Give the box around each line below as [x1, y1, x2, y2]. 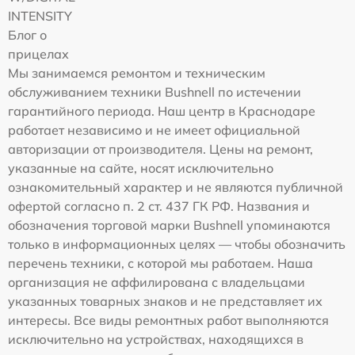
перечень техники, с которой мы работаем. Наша [8, 254, 313, 271]
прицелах [8, 45, 69, 62]
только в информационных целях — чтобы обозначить [8, 235, 345, 252]
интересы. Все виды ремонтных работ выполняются [8, 311, 329, 328]
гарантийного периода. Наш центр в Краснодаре [8, 102, 315, 119]
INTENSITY [8, 7, 72, 24]
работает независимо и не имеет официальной [8, 121, 300, 138]
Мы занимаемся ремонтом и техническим [8, 64, 265, 81]
